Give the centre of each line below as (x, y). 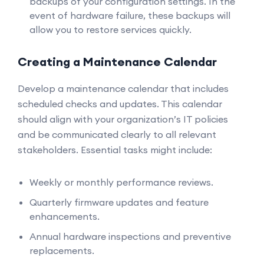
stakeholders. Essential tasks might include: (115, 150)
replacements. (62, 250)
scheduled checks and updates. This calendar (120, 104)
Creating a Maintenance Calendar (117, 62)
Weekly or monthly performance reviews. (121, 182)
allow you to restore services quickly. (110, 29)
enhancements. (65, 216)
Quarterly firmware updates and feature (119, 202)
